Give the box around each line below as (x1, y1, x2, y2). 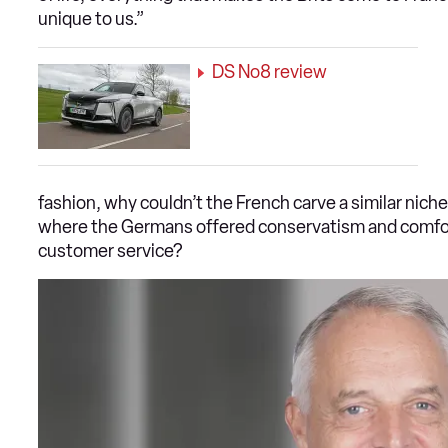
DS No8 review (212, 61, 327, 84)
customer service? (38, 240, 182, 263)
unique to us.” (38, 8, 145, 31)
